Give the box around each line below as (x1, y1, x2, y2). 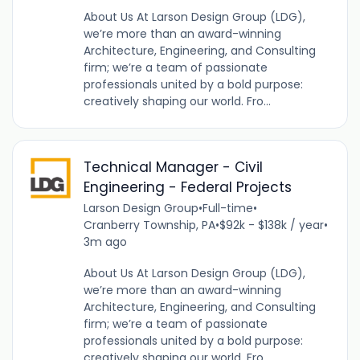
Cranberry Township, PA (83, 217, 215, 234)
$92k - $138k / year (219, 217, 324, 234)
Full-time (202, 200, 253, 217)
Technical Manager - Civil (83, 157, 263, 178)
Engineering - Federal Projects (83, 178, 292, 198)
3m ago (83, 234, 127, 251)
